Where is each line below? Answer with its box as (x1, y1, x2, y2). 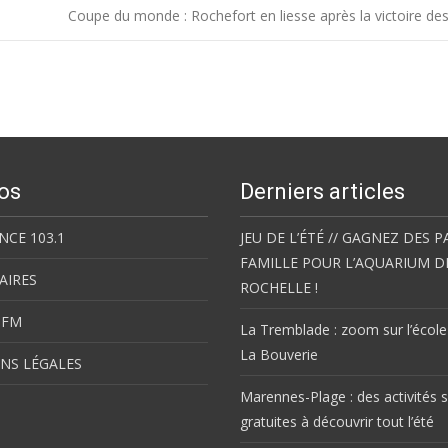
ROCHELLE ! (240, 278, 318, 297)
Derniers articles (240, 179, 405, 204)
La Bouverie (240, 345, 318, 364)
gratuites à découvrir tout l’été (240, 412, 434, 431)
